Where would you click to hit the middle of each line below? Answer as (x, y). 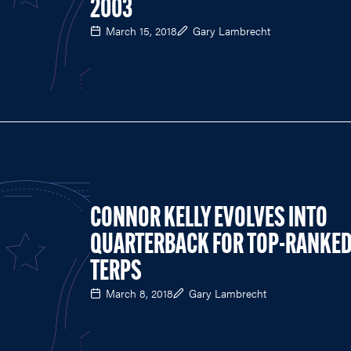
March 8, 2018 (139, 293)
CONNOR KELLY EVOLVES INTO (209, 219)
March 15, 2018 (141, 31)
